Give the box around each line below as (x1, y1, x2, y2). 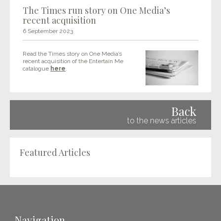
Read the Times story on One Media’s (23, 50, 122, 57)
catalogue (23, 65, 50, 72)
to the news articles (127, 116, 196, 125)
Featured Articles (20, 147, 90, 158)
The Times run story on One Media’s (23, 4, 170, 16)
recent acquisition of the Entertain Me (23, 58, 123, 65)
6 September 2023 (23, 28, 73, 35)
